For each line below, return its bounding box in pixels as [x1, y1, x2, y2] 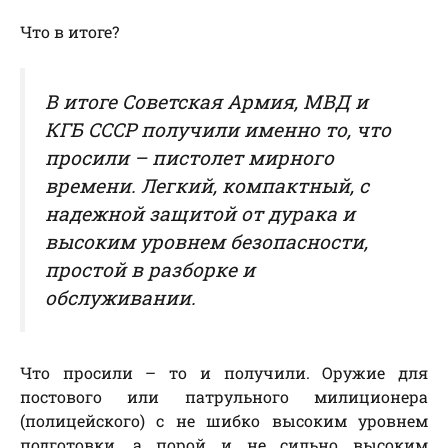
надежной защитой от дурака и [45, 201, 355, 227]
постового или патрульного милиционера [20, 386, 428, 408]
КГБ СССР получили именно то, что [45, 117, 391, 143]
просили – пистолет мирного [45, 145, 334, 171]
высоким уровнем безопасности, [45, 229, 368, 255]
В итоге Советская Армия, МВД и [45, 89, 368, 115]
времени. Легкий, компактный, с [45, 173, 369, 199]
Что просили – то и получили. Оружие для [20, 362, 428, 384]
